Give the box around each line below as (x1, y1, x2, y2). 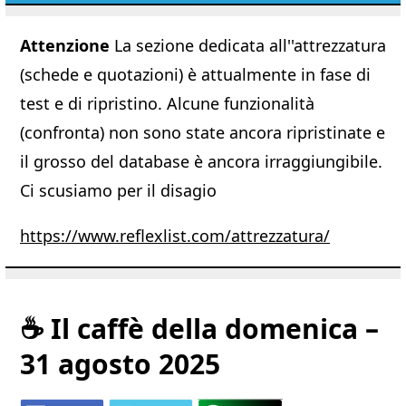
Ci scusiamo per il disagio (20, 179, 217, 202)
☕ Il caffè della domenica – (20, 310, 379, 348)
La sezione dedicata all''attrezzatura (110, 34, 386, 57)
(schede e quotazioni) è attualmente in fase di (20, 63, 371, 86)
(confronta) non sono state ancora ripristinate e (20, 121, 385, 144)
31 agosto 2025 (20, 345, 220, 383)
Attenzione (20, 34, 110, 57)
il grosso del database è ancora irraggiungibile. (20, 150, 382, 173)
